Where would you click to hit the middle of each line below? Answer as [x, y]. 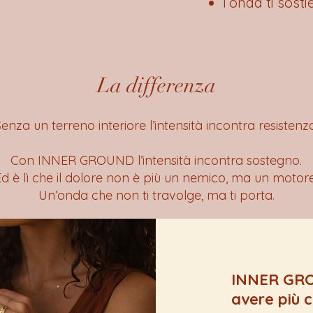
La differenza [156, 85]
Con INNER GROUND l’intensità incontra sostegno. [156, 160]
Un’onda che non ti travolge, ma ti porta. [156, 195]
